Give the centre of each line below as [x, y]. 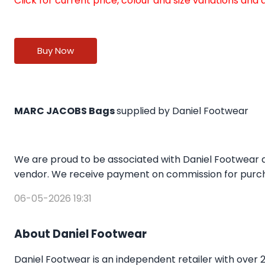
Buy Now [56, 51]
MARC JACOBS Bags [65, 111]
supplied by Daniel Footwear [182, 111]
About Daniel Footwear [80, 234]
